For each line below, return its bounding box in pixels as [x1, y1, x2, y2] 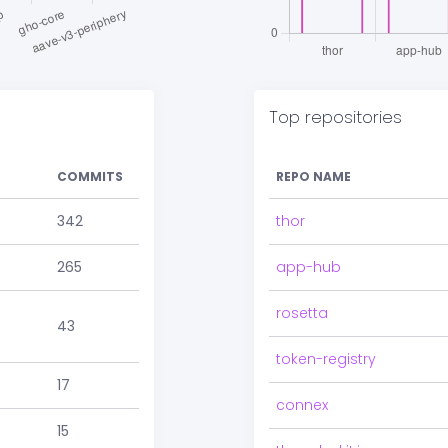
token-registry [276, 349, 376, 369]
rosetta [276, 303, 328, 323]
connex [276, 395, 328, 415]
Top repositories [269, 105, 402, 129]
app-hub [276, 257, 341, 277]
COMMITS [57, 168, 123, 185]
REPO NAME [276, 168, 351, 185]
